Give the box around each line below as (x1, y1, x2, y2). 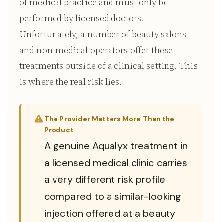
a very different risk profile (44, 173, 165, 186)
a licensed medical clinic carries (44, 156, 188, 169)
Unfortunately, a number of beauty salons (19, 28, 187, 40)
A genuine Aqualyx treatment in (44, 139, 188, 152)
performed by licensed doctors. (19, 12, 145, 24)
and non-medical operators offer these (19, 44, 173, 56)
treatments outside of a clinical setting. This (19, 59, 198, 72)
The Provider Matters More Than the (44, 114, 175, 123)
